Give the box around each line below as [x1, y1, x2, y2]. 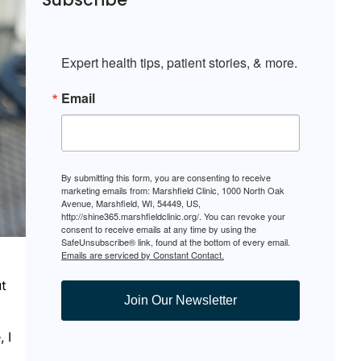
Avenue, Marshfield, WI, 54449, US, [61, 197, 201, 210]
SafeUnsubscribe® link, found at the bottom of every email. [61, 235, 290, 249]
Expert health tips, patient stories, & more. [61, 53, 297, 73]
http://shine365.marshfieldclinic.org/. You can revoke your [61, 210, 285, 223]
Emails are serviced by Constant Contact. [61, 248, 224, 262]
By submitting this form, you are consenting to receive [61, 171, 271, 185]
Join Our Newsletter [124, 293, 237, 308]
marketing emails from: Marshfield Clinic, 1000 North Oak [61, 184, 284, 197]
